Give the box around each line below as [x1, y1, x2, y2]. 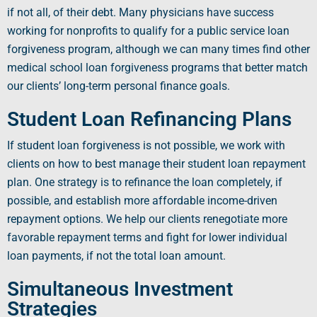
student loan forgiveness [17, 139, 140, 153]
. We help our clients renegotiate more [100, 212, 287, 226]
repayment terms [57, 231, 142, 245]
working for [7, 24, 67, 38]
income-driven [207, 194, 277, 208]
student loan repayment [188, 157, 306, 171]
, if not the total [81, 249, 159, 263]
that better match [219, 61, 308, 75]
